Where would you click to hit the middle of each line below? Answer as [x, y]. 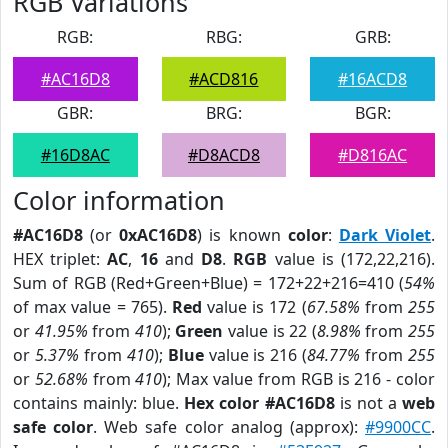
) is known [242, 235]
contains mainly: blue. [99, 403]
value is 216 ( [255, 355]
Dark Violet [385, 235]
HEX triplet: [60, 259]
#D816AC [373, 155]
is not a [368, 403]
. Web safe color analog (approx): [229, 427]
